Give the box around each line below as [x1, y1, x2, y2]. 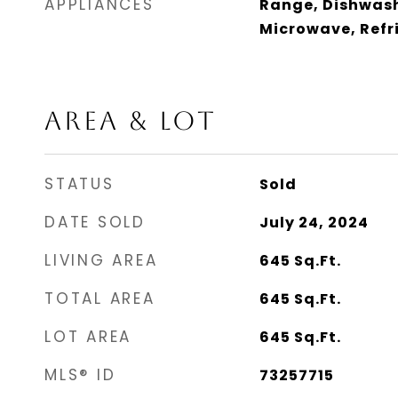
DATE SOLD [44, 211, 146, 233]
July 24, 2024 [259, 212, 369, 233]
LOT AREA [44, 326, 131, 347]
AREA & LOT [44, 106, 217, 136]
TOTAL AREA [44, 288, 155, 309]
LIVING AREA [44, 250, 158, 271]
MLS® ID [44, 364, 116, 386]
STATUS [44, 173, 115, 195]
